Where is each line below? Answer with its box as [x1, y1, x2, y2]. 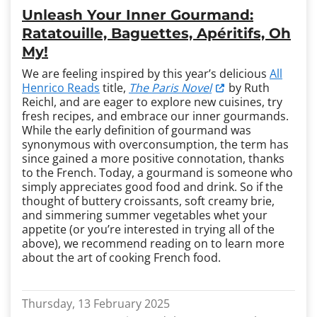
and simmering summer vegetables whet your [22, 207, 267, 223]
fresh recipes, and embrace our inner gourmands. [22, 108, 289, 124]
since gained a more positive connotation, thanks [22, 151, 284, 166]
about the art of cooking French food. [22, 250, 221, 265]
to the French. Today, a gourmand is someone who [22, 165, 293, 180]
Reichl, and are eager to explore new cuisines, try [22, 94, 282, 110]
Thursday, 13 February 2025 [22, 296, 170, 311]
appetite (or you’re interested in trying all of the [22, 221, 275, 237]
